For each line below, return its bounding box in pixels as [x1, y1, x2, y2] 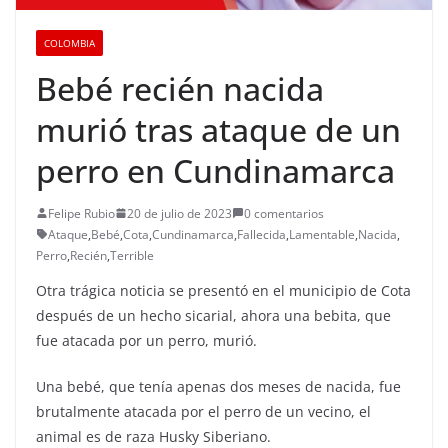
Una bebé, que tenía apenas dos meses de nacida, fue [36, 376, 401, 396]
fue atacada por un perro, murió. [36, 330, 257, 350]
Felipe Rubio [48, 204, 115, 222]
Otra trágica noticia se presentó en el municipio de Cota [36, 280, 411, 300]
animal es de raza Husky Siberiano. [36, 426, 271, 446]
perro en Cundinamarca [36, 148, 395, 192]
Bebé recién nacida [36, 66, 324, 110]
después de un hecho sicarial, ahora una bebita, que [36, 305, 391, 325]
